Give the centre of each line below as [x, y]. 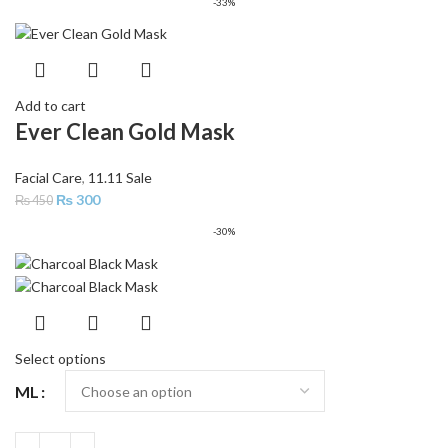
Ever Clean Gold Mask [125, 132]
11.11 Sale [120, 178]
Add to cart [50, 106]
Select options [60, 359]
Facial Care [48, 178]
